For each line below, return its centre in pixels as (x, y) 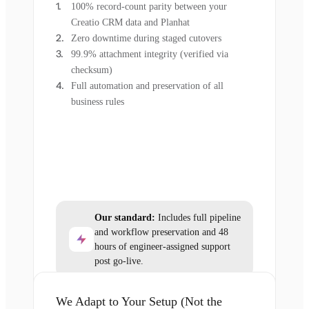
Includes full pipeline (198, 218)
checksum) (92, 70)
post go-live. (119, 261)
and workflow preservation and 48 (161, 232)
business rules (98, 102)
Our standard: (125, 218)
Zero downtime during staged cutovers (146, 39)
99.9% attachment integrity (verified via (150, 54)
